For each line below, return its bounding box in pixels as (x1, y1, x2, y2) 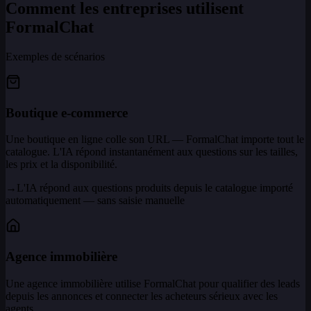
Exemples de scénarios (6, 50, 105, 62)
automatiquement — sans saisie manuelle (6, 194, 185, 207)
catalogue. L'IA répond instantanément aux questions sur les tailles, (6, 146, 298, 158)
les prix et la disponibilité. (6, 158, 117, 171)
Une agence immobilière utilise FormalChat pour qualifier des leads (6, 277, 300, 289)
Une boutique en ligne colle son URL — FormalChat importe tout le (6, 133, 304, 146)
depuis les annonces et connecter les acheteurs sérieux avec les (6, 289, 278, 302)
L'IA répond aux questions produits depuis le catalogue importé (17, 182, 293, 194)
